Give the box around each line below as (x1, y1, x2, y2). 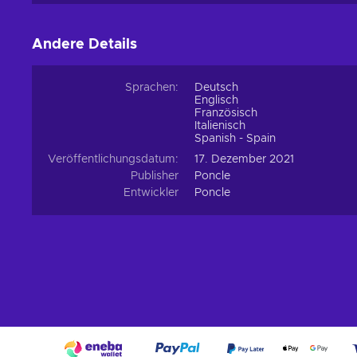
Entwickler (124, 187, 178, 199)
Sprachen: (125, 82, 178, 94)
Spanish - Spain (194, 133, 276, 145)
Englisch (194, 95, 238, 107)
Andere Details (32, 37, 137, 53)
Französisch (194, 108, 257, 120)
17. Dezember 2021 (194, 154, 294, 166)
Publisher (131, 171, 178, 182)
